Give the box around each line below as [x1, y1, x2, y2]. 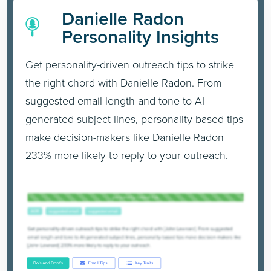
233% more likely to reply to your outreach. [25, 147, 229, 162]
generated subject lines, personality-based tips [25, 111, 244, 126]
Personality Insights [62, 23, 220, 50]
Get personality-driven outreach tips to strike [25, 56, 235, 71]
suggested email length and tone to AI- [25, 93, 208, 108]
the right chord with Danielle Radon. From [25, 74, 222, 90]
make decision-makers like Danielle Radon [25, 129, 224, 144]
